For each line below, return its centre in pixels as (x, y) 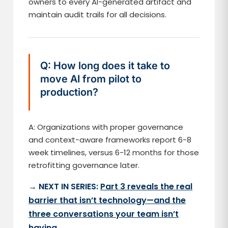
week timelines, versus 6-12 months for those (114, 152)
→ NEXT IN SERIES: (65, 187)
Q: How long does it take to (105, 66)
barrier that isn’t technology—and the (107, 200)
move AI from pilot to (91, 79)
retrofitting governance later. (84, 165)
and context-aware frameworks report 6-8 (110, 140)
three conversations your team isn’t (104, 214)
